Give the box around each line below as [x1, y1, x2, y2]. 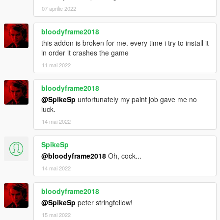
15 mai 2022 [42, 211, 71, 219]
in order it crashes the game [41, 48, 129, 58]
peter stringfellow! [76, 197, 133, 208]
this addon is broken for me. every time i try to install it [41, 38, 209, 48]
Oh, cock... [106, 151, 141, 161]
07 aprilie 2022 [42, 4, 76, 13]
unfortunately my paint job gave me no [76, 94, 197, 105]
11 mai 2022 [42, 61, 71, 69]
